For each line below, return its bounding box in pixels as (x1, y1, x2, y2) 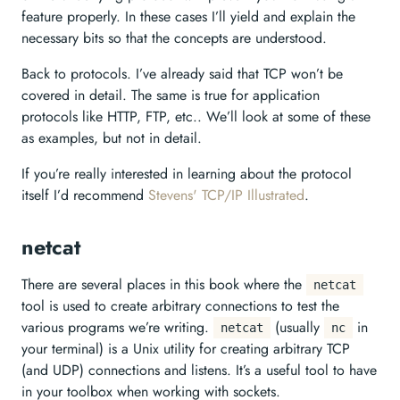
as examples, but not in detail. (21, 128, 202, 148)
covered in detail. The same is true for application (21, 85, 320, 105)
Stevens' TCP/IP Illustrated (148, 185, 304, 205)
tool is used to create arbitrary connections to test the (21, 296, 339, 316)
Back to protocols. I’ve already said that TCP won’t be (21, 63, 343, 84)
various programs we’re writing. (21, 317, 213, 337)
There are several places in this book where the (21, 274, 306, 295)
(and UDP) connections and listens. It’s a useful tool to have (21, 360, 377, 380)
